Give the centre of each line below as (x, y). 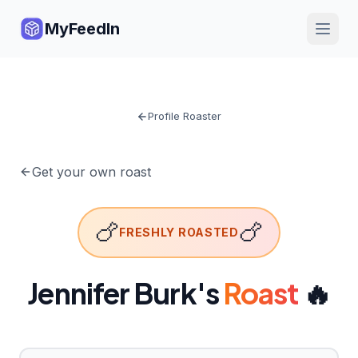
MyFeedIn (82, 29)
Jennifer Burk (112, 293)
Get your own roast (91, 172)
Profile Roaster (185, 116)
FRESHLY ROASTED (179, 232)
